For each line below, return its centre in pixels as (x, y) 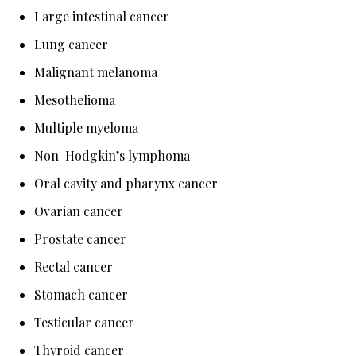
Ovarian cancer (79, 211)
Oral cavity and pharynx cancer (126, 183)
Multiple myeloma (87, 128)
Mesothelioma (75, 100)
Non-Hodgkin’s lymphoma (112, 155)
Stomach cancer (81, 294)
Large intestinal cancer (102, 16)
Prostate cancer (81, 239)
